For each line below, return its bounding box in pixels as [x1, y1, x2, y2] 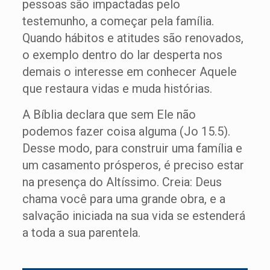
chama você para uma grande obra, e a [22, 192, 225, 207]
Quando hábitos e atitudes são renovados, [22, 31, 243, 46]
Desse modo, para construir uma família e [22, 141, 242, 156]
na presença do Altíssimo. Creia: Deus [22, 175, 222, 190]
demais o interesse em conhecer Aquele [22, 64, 237, 80]
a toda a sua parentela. [22, 225, 140, 240]
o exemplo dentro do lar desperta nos [22, 48, 222, 63]
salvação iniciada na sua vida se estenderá [22, 209, 245, 224]
